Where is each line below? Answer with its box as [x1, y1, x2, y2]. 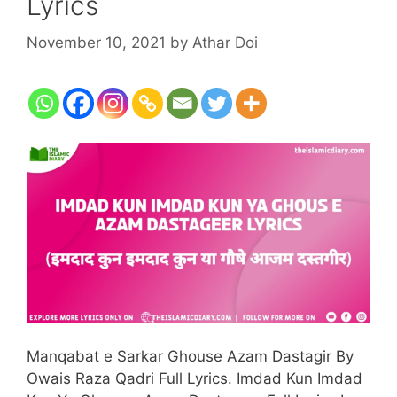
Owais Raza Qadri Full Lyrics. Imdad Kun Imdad [27, 369, 362, 387]
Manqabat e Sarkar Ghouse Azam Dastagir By [27, 346, 354, 365]
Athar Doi [192, 33, 258, 51]
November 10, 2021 [27, 33, 166, 51]
